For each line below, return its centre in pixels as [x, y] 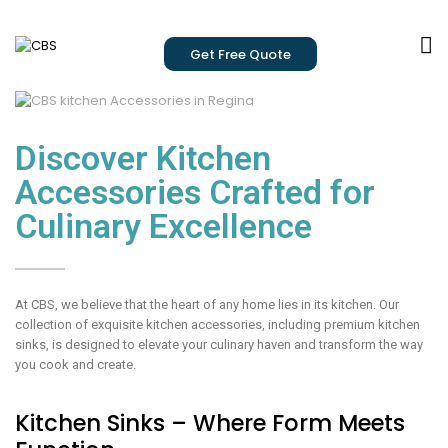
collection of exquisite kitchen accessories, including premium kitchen [217, 325]
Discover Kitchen [143, 158]
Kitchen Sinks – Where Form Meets [210, 422]
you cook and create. [75, 365]
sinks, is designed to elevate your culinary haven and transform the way [219, 345]
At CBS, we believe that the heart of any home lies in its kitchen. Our [207, 305]
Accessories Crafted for [195, 192]
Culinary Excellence [163, 226]
